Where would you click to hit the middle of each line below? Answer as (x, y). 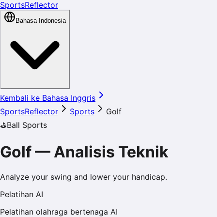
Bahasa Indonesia (41, 21)
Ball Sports (27, 125)
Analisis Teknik (111, 152)
